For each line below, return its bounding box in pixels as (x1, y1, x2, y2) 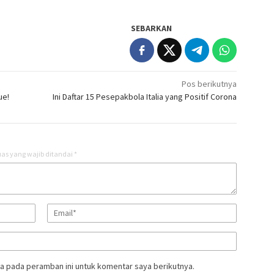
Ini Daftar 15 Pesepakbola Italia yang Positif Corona (53, 91, 237, 102)
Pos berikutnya (182, 78, 237, 89)
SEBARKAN (131, 22, 172, 34)
